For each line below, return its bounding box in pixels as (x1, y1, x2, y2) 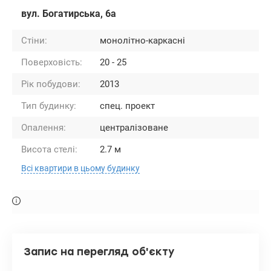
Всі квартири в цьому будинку (21, 163, 140, 173)
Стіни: (21, 34, 47, 46)
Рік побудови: (21, 78, 80, 90)
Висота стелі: (21, 143, 77, 155)
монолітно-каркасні (100, 34, 185, 46)
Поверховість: (21, 56, 82, 68)
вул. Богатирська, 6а (21, 7, 116, 19)
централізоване (100, 122, 168, 133)
